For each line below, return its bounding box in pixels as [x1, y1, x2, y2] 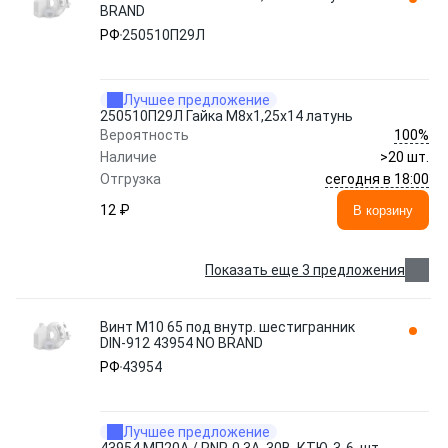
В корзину [353, 202, 413, 218]
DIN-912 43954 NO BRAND [100, 335, 263, 351]
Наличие [100, 149, 157, 165]
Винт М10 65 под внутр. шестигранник [100, 319, 355, 335]
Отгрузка [100, 171, 161, 187]
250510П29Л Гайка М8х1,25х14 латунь [100, 108, 353, 124]
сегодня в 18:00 [325, 170, 429, 187]
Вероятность [100, 127, 189, 143]
